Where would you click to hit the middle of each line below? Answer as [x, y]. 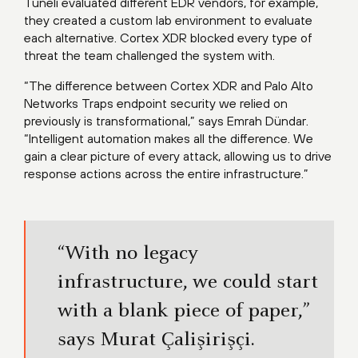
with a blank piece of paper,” [183, 312]
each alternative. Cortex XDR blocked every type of [168, 38]
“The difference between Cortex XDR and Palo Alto [169, 86]
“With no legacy [128, 255]
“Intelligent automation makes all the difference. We [169, 139]
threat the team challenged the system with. [149, 56]
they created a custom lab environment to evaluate [168, 20]
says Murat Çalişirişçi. [156, 341]
